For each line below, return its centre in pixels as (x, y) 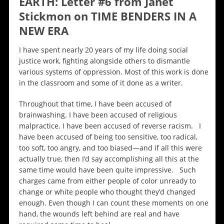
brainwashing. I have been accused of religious (98, 115)
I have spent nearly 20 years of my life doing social (103, 50)
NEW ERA (43, 31)
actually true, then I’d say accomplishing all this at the (109, 159)
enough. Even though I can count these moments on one (113, 203)
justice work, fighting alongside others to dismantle (104, 61)
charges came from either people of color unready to (107, 181)
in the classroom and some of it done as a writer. (101, 83)
